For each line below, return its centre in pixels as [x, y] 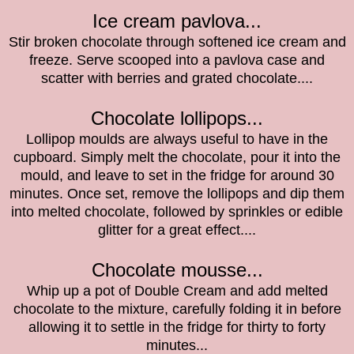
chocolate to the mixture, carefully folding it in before [177, 309]
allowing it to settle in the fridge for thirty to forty [177, 327]
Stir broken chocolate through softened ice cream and [177, 41]
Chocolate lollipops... [177, 118]
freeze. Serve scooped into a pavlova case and [177, 60]
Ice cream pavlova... [177, 21]
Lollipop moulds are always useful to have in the [177, 139]
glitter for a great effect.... [177, 230]
